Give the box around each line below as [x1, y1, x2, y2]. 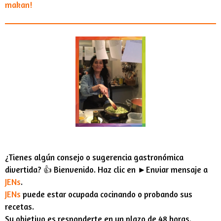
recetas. [5, 201, 34, 212]
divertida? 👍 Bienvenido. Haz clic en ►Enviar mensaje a [5, 164, 208, 175]
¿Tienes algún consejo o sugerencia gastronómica [5, 152, 184, 162]
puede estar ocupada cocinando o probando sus [21, 189, 192, 199]
